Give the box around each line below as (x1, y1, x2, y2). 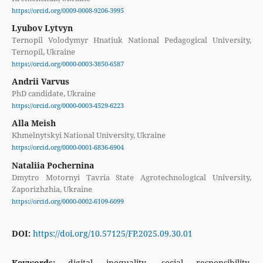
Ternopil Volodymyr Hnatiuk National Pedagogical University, (11, 35, 252, 46)
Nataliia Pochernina (11, 159, 94, 171)
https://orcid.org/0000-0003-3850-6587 (11, 60, 124, 69)
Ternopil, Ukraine (11, 46, 75, 58)
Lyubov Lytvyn (11, 22, 73, 34)
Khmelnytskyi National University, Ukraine (11, 130, 166, 141)
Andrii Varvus (11, 76, 69, 87)
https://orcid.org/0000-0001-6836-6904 (11, 143, 124, 152)
